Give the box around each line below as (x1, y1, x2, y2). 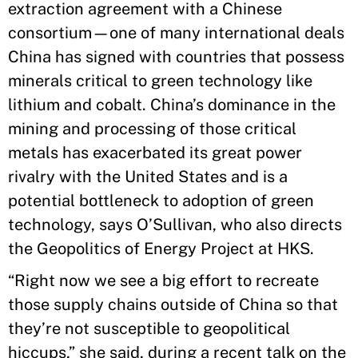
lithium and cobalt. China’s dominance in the (8, 95, 336, 114)
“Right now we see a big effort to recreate (8, 271, 319, 290)
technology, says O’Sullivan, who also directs (8, 215, 342, 234)
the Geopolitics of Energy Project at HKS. (8, 239, 314, 258)
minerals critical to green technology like (8, 71, 312, 90)
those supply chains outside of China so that (8, 295, 338, 314)
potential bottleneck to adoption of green (8, 191, 314, 210)
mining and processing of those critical (8, 119, 296, 138)
